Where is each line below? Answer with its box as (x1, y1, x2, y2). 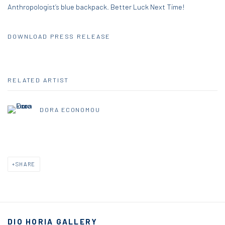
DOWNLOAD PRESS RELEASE (8, 32, 111, 40)
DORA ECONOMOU (40, 106, 100, 114)
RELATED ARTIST (8, 76, 69, 84)
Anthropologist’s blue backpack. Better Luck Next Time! (8, 2, 185, 11)
